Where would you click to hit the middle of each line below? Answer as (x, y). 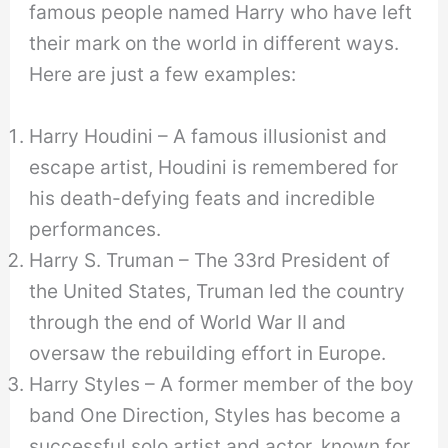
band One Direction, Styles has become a (215, 415)
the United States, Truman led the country (217, 291)
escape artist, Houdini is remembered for (214, 167)
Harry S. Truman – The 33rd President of (210, 260)
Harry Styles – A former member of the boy (222, 384)
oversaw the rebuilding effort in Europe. (208, 353)
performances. (95, 229)
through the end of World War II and (188, 322)
